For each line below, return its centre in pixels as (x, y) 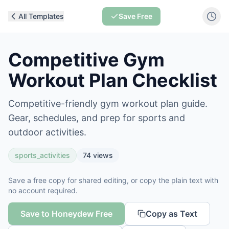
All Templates (41, 16)
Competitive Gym (86, 60)
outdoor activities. (47, 132)
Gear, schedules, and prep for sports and (97, 118)
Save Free (135, 16)
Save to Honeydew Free (66, 214)
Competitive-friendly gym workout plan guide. (108, 104)
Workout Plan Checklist (113, 80)
